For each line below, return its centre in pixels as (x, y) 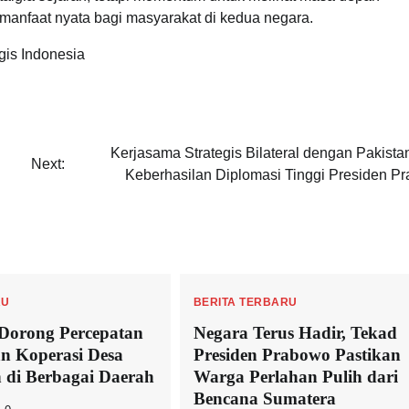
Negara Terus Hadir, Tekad (295, 332)
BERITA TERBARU (245, 303)
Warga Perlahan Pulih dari (295, 376)
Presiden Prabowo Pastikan (297, 354)
